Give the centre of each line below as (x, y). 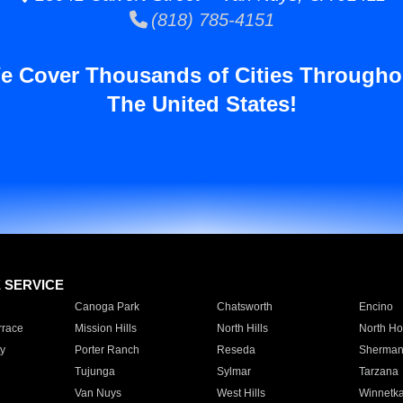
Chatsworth (244, 307)
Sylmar (233, 372)
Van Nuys (98, 393)
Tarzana (378, 372)
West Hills (241, 393)
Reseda (236, 350)
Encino (376, 307)
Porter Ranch (107, 350)
